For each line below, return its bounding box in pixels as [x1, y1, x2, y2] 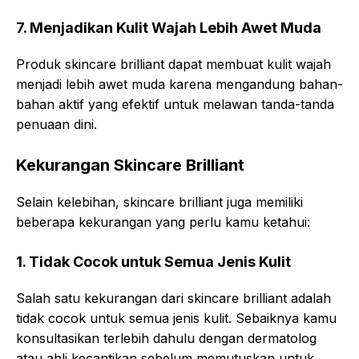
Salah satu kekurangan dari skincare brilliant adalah [16, 290, 331, 306]
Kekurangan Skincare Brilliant [16, 155, 244, 175]
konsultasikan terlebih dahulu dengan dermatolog [16, 330, 317, 346]
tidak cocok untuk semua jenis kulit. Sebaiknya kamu [16, 310, 337, 326]
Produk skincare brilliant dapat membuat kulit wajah [16, 56, 331, 72]
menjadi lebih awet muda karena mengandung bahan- [16, 76, 343, 92]
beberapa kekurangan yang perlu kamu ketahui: [16, 214, 310, 230]
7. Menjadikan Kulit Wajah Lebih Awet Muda [16, 19, 321, 36]
